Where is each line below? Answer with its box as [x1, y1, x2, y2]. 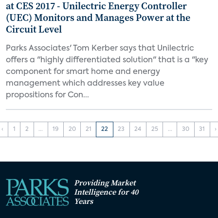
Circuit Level [6, 22, 62, 36]
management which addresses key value [6, 80, 164, 88]
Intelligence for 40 [74, 186, 138, 197]
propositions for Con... [6, 91, 89, 99]
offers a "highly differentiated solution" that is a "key [6, 56, 208, 64]
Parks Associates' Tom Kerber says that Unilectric [6, 45, 194, 53]
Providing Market [74, 177, 135, 188]
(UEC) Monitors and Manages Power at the [6, 11, 190, 24]
